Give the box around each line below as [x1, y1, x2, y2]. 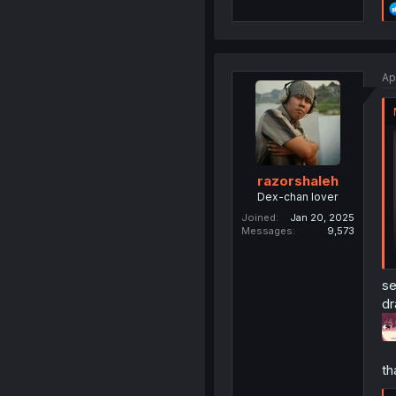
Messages [240, 225, 293, 238]
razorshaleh [256, 172, 339, 190]
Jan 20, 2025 [289, 211, 354, 225]
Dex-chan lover [257, 190, 339, 204]
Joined [240, 211, 276, 225]
